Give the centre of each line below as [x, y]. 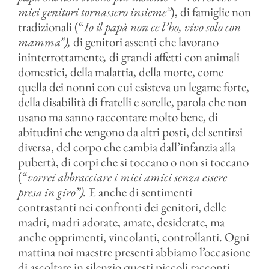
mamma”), [45, 42]
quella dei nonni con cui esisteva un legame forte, [133, 87]
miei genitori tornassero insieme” [94, 12]
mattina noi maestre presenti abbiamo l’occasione [134, 252]
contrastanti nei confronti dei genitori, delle [122, 207]
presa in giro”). [53, 192]
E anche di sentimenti [140, 192]
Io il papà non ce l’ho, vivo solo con [162, 27]
